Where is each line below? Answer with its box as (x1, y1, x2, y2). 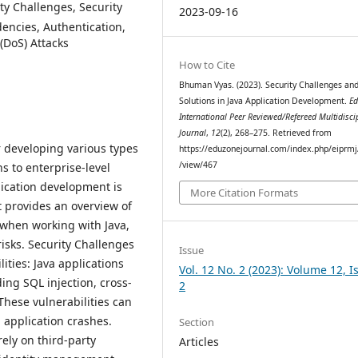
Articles (179, 333, 220, 349)
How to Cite (179, 57, 236, 72)
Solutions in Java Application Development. (179, 94, 350, 106)
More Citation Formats (190, 185, 299, 201)
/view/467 (179, 158, 218, 170)
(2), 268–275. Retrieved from (221, 126, 332, 138)
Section (179, 314, 215, 329)
